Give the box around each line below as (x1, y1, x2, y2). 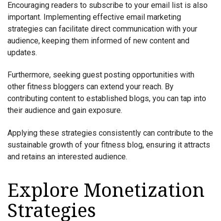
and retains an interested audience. (7, 151, 127, 161)
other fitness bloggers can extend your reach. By (7, 82, 174, 92)
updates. (7, 47, 37, 57)
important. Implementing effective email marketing (7, 12, 181, 22)
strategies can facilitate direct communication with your (7, 24, 197, 34)
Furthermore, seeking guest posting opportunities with (7, 70, 194, 80)
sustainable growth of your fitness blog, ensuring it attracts (7, 140, 210, 149)
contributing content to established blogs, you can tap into (7, 94, 206, 104)
